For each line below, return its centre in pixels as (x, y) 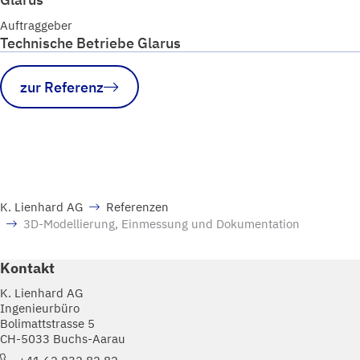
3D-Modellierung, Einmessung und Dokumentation (162, 224)
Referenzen (137, 207)
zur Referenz (62, 86)
